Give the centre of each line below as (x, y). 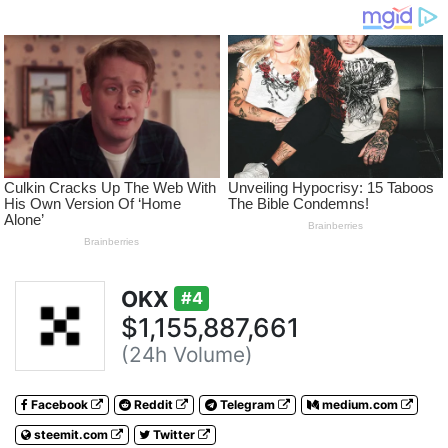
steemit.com (70, 435)
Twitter (174, 435)
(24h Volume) (187, 354)
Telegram (247, 405)
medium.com (359, 405)
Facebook (59, 405)
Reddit (154, 405)
